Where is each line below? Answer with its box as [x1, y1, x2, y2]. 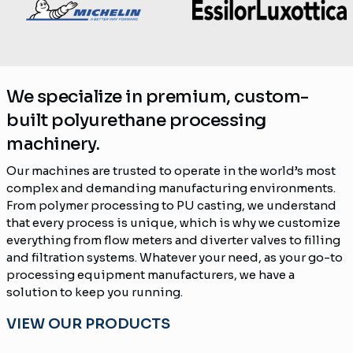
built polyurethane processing [6, 109, 266, 131]
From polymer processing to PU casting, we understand [6, 197, 336, 213]
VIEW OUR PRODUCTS [6, 314, 170, 333]
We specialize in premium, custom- [6, 85, 309, 107]
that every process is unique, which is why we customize [6, 214, 340, 230]
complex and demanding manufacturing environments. [6, 180, 336, 195]
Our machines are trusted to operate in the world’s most [6, 162, 336, 178]
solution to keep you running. [6, 284, 183, 299]
